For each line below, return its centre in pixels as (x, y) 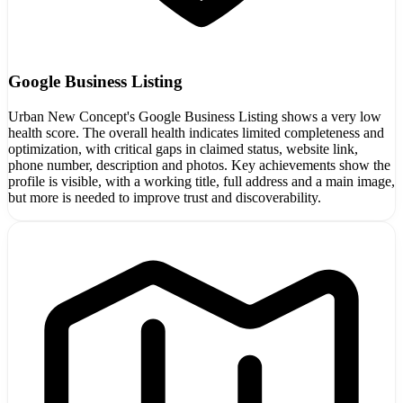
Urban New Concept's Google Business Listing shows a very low (195, 116)
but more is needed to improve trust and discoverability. (165, 197)
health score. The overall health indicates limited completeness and (196, 132)
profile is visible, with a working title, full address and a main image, (201, 181)
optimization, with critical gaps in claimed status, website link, (183, 148)
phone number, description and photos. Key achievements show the (199, 165)
